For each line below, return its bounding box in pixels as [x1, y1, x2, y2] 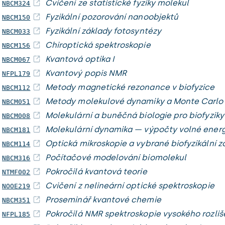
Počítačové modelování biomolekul [45, 153, 187, 162]
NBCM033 [2, 28, 31, 35]
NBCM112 [2, 84, 31, 91]
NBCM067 [2, 56, 31, 63]
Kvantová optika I [45, 54, 115, 64]
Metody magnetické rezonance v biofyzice [45, 82, 215, 92]
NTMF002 [2, 168, 31, 176]
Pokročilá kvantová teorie [45, 167, 147, 176]
